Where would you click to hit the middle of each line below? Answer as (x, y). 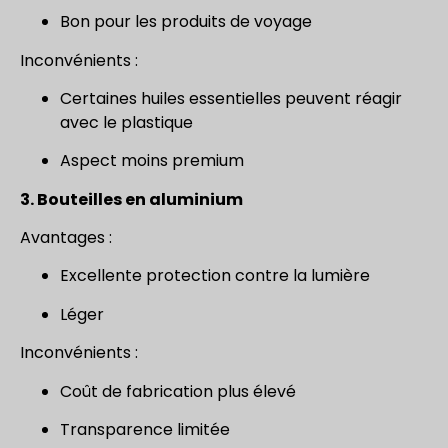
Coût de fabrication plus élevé (178, 391)
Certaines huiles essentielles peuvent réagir (231, 98)
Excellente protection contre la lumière (215, 276)
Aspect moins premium (152, 161)
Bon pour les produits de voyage (186, 22)
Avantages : (66, 238)
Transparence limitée (145, 430)
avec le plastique (126, 122)
